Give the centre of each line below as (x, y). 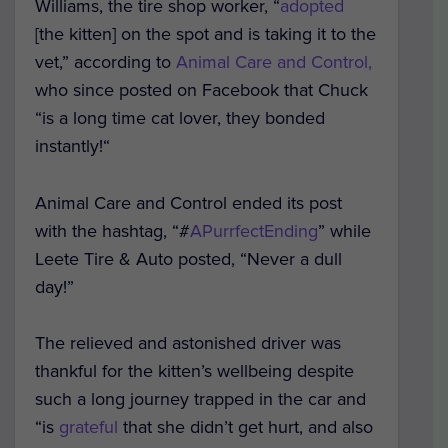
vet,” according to (103, 61)
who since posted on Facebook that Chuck (201, 89)
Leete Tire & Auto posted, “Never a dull (188, 258)
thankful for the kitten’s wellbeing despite (194, 371)
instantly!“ (72, 145)
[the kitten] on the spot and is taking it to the (205, 33)
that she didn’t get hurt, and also (245, 427)
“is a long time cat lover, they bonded (180, 117)
